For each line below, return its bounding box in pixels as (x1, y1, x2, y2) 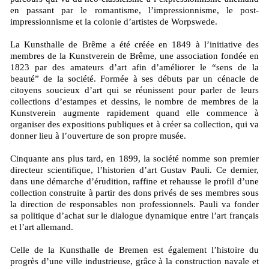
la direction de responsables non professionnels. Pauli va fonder (10, 199, 259, 210)
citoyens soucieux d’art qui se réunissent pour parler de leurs (10, 85, 259, 95)
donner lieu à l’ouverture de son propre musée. (10, 131, 186, 141)
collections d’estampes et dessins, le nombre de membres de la (10, 97, 259, 107)
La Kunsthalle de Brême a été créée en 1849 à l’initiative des (10, 40, 259, 50)
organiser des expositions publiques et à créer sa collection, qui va (10, 119, 259, 130)
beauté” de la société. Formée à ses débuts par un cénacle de (10, 74, 259, 84)
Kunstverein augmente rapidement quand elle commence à (10, 108, 259, 118)
